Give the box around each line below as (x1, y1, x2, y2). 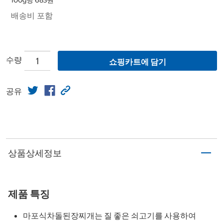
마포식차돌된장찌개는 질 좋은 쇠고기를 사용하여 (23, 211, 196, 221)
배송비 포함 (11, 10, 53, 21)
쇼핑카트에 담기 (109, 57, 166, 67)
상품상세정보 (8, 147, 62, 159)
